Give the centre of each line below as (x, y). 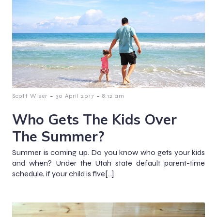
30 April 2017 (75, 96)
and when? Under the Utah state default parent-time (108, 163)
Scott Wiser (30, 96)
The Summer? (58, 136)
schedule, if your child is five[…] (63, 174)
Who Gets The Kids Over (94, 119)
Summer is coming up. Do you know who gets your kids (108, 153)
